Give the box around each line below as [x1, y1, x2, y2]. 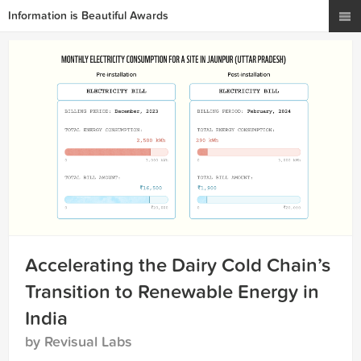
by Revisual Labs [25, 333, 132, 351]
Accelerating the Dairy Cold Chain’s [25, 253, 330, 277]
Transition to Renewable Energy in [25, 280, 319, 304]
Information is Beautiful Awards [8, 9, 168, 23]
